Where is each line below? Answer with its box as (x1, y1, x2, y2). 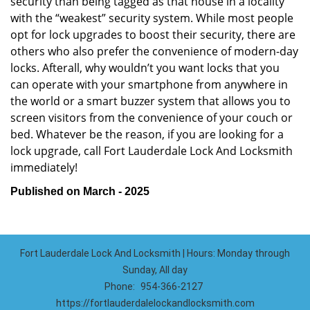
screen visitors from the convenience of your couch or (10, 110, 293, 125)
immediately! (10, 160, 77, 175)
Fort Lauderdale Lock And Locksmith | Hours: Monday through (20, 248, 290, 259)
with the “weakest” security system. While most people (10, 10, 293, 26)
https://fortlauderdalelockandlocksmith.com (55, 298, 255, 309)
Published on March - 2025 (10, 185, 149, 197)
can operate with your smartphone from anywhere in (10, 77, 288, 92)
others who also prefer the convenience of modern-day (10, 44, 298, 59)
